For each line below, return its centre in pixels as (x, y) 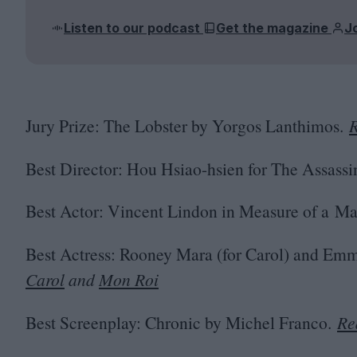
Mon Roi (129, 279)
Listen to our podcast (133, 27)
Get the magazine (274, 27)
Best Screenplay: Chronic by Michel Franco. (181, 322)
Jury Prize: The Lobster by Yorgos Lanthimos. (187, 126)
